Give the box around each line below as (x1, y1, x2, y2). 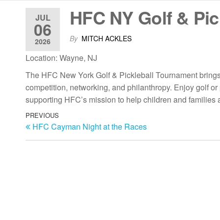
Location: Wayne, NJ (26, 52, 97, 63)
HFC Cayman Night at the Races (32, 121, 147, 132)
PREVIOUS (26, 110, 59, 120)
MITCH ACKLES (82, 33, 132, 43)
